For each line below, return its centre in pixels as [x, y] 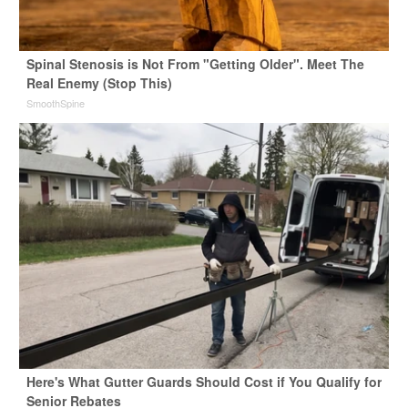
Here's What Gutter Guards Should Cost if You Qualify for [204, 382]
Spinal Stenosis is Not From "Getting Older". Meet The [195, 64]
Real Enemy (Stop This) [99, 83]
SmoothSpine [55, 103]
